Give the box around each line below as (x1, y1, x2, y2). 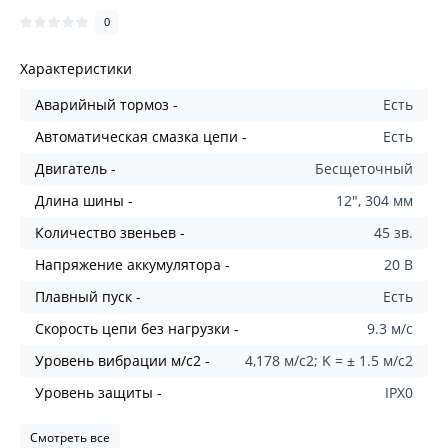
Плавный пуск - (35, 287, 141, 306)
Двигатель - (35, 159, 116, 178)
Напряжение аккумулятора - (35, 255, 230, 274)
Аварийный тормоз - (35, 95, 178, 114)
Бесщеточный (315, 159, 413, 178)
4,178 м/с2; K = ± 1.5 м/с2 (245, 351, 413, 370)
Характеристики (20, 59, 132, 78)
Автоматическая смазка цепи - (35, 127, 247, 146)
